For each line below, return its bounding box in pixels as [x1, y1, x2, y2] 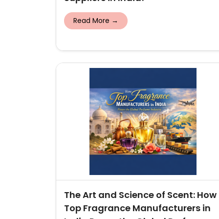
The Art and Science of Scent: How [64, 189, 217, 201]
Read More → [73, 16, 118, 25]
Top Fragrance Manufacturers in [64, 202, 211, 214]
